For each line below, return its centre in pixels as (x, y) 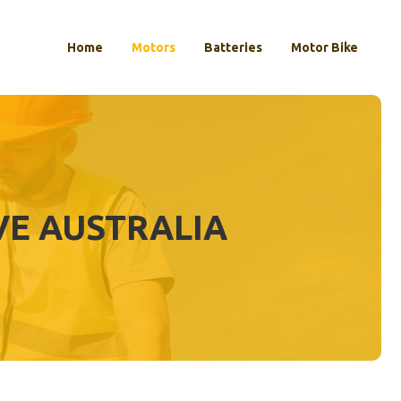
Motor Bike (324, 48)
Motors (154, 48)
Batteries (233, 48)
